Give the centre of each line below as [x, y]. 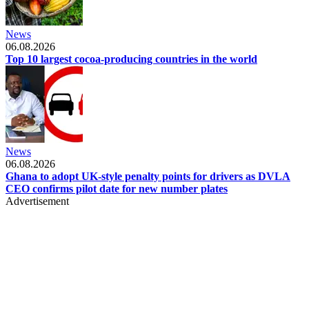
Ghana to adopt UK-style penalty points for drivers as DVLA [148, 176]
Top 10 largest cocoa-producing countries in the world [131, 59]
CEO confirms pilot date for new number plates [117, 188]
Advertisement [37, 201]
